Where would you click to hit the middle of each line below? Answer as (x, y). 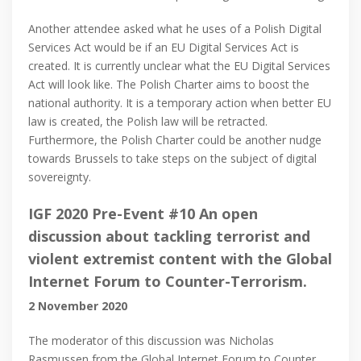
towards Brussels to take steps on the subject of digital (172, 159)
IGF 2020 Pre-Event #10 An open (143, 214)
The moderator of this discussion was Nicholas (151, 341)
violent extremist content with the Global (180, 259)
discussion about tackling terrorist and (169, 237)
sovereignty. (60, 177)
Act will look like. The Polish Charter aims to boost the (169, 85)
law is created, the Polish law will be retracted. (148, 122)
